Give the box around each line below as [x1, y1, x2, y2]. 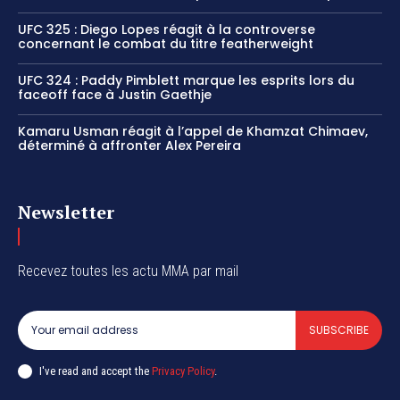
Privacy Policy [152, 363, 214, 378]
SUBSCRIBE [309, 322, 369, 338]
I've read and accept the [39, 363, 152, 378]
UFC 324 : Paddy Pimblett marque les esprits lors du [18, 71, 354, 90]
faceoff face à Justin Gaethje [18, 86, 212, 104]
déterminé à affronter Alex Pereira [18, 137, 241, 155]
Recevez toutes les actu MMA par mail [18, 262, 238, 280]
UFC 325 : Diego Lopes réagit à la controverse [18, 21, 315, 39]
